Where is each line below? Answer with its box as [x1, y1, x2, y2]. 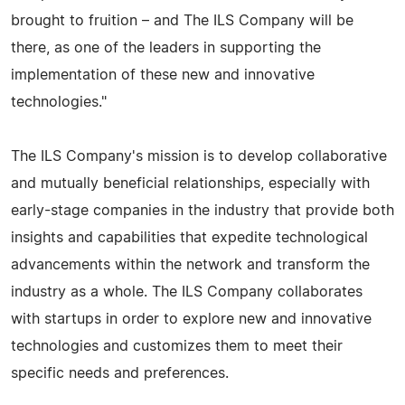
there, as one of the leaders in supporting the [11, 40, 321, 55]
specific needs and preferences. [11, 365, 229, 381]
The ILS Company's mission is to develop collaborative [11, 148, 387, 164]
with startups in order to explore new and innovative [11, 311, 372, 326]
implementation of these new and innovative [11, 67, 315, 82]
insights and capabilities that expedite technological [11, 230, 368, 245]
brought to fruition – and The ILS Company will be [11, 13, 353, 28]
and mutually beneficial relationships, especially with [11, 175, 370, 191]
